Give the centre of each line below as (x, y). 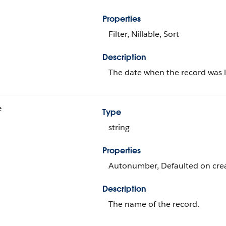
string (119, 127)
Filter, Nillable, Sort (144, 34)
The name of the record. (154, 204)
